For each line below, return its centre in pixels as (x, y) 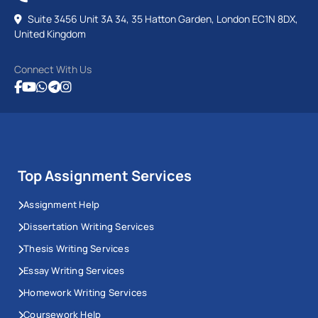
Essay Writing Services (74, 270)
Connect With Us (53, 69)
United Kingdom (50, 33)
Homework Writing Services (86, 292)
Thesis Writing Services (76, 248)
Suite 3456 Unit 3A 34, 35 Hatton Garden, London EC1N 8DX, (162, 18)
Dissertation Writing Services (89, 226)
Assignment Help (62, 204)
